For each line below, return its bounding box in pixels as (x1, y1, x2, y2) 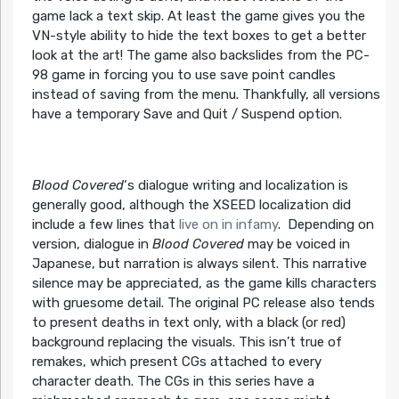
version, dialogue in (31, 235, 152, 252)
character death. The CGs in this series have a (31, 372, 314, 389)
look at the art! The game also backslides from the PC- (31, 46, 370, 63)
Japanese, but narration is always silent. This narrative (31, 255, 367, 272)
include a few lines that (31, 216, 179, 232)
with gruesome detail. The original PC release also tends (31, 294, 375, 311)
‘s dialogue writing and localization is (123, 176, 348, 193)
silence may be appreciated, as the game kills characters (31, 274, 377, 291)
